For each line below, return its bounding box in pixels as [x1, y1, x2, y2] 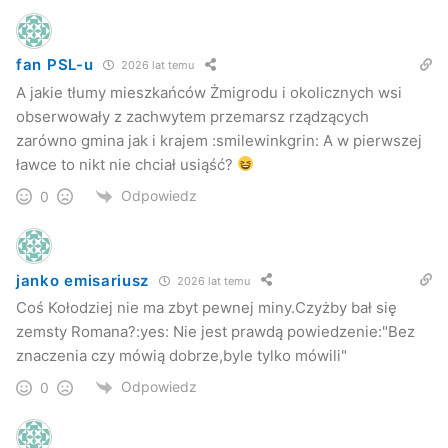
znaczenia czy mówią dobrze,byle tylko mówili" [16, 346, 347, 365]
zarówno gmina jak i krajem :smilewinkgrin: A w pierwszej [16, 130, 422, 150]
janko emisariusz [16, 270, 150, 290]
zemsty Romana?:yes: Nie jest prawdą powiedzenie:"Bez [16, 322, 415, 341]
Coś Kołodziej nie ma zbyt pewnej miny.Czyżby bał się [16, 298, 397, 317]
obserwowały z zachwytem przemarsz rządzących [16, 106, 369, 126]
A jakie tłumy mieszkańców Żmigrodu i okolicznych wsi [16, 82, 402, 102]
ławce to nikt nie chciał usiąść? [16, 154, 237, 174]
